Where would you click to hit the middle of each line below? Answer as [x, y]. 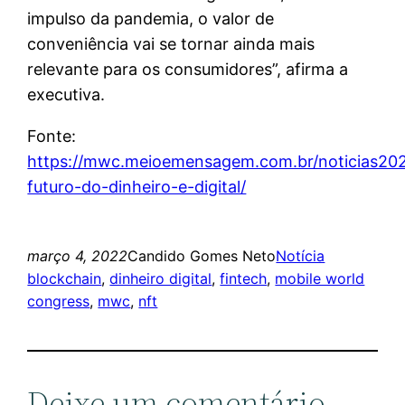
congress [59, 301]
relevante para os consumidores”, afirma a [188, 69]
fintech [244, 278]
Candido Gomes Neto [202, 255]
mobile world [320, 278]
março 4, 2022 [78, 255]
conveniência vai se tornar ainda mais [171, 43]
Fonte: [52, 136]
